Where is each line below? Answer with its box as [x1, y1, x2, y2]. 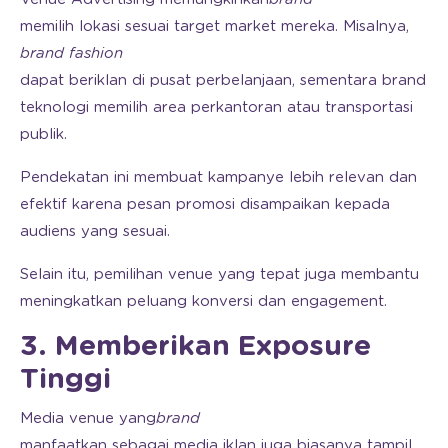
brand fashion [20, 45, 123, 61]
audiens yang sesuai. [20, 223, 170, 239]
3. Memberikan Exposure [20, 332, 371, 361]
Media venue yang [20, 410, 156, 426]
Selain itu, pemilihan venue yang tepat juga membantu [20, 266, 419, 282]
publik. [20, 126, 67, 142]
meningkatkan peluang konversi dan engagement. [20, 293, 387, 309]
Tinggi [20, 365, 111, 394]
